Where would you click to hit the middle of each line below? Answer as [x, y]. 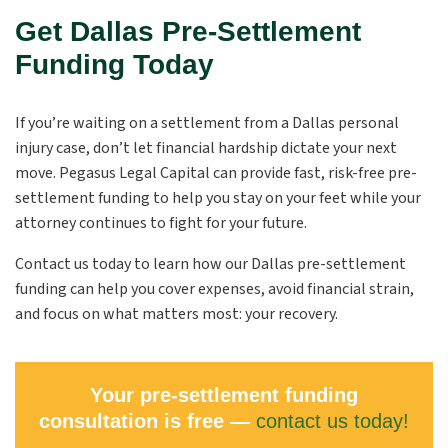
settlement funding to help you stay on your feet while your [218, 198]
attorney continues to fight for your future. [161, 223]
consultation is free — [147, 421]
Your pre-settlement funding [224, 395]
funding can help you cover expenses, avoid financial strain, [214, 289]
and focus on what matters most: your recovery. [176, 314]
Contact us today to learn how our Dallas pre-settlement [210, 264]
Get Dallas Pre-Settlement [188, 31]
